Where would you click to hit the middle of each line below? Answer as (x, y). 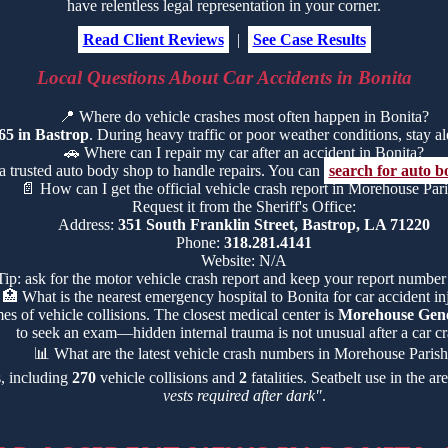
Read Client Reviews (153, 39)
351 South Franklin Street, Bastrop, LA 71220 (274, 225)
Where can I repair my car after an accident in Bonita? (254, 153)
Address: (88, 225)
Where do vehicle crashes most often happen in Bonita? (254, 117)
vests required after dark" (242, 396)
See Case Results (309, 39)
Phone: (200, 243)
